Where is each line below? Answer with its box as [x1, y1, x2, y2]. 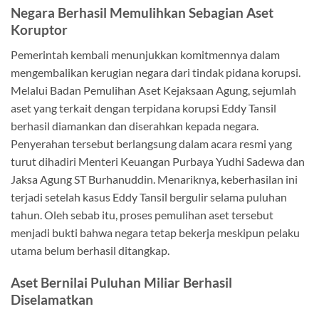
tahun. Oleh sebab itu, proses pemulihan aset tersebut [11, 207, 273, 221]
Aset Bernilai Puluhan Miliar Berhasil [11, 273, 232, 291]
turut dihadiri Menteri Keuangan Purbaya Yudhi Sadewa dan [11, 154, 305, 168]
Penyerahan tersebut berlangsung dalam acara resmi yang [11, 136, 292, 150]
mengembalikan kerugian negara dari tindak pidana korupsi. [11, 65, 300, 79]
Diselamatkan [11, 291, 93, 308]
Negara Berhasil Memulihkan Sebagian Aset [11, 4, 273, 21]
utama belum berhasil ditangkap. [11, 243, 169, 257]
